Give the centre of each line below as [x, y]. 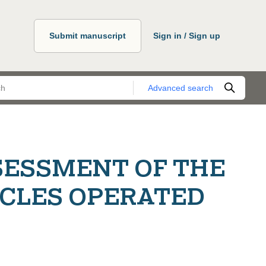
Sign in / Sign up [187, 35]
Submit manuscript [88, 35]
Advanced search [180, 88]
